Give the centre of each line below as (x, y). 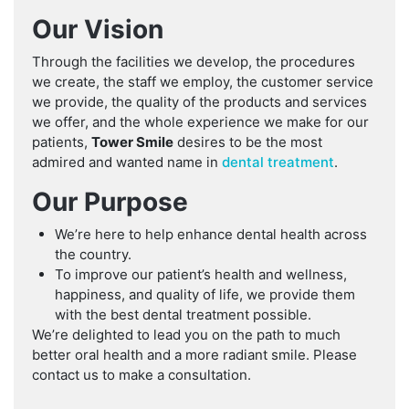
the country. (93, 255)
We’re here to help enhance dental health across (211, 235)
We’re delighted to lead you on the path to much (186, 335)
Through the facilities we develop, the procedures (194, 62)
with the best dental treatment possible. (183, 315)
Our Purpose (110, 202)
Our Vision (98, 30)
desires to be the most (248, 142)
